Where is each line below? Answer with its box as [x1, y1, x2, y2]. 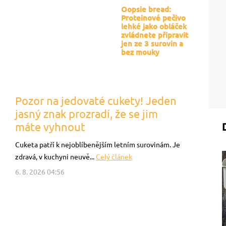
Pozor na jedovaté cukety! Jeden [15, 94, 177, 107]
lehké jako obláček [121, 22, 187, 31]
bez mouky [121, 48, 159, 56]
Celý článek [96, 153, 132, 161]
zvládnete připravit [121, 31, 188, 39]
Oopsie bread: [121, 5, 171, 14]
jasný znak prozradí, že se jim [15, 107, 158, 120]
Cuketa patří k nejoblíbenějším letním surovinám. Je [15, 141, 180, 149]
